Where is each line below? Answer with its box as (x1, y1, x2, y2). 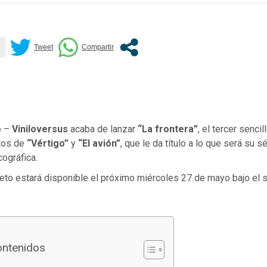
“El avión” (75, 137, 120, 149)
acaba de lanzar (67, 123, 138, 135)
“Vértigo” (26, 137, 71, 149)
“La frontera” (137, 123, 198, 135)
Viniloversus (11, 123, 68, 135)
